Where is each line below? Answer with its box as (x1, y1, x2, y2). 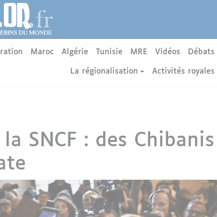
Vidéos (155, 48, 181, 56)
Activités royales (152, 67, 215, 76)
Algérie (62, 48, 89, 56)
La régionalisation (70, 67, 138, 76)
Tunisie (96, 48, 123, 56)
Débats (188, 48, 215, 56)
